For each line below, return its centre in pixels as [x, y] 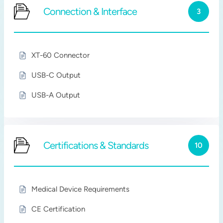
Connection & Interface [90, 11]
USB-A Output [56, 95]
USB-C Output [56, 75]
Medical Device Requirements [81, 189]
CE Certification [58, 209]
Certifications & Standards [96, 145]
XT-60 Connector [61, 55]
